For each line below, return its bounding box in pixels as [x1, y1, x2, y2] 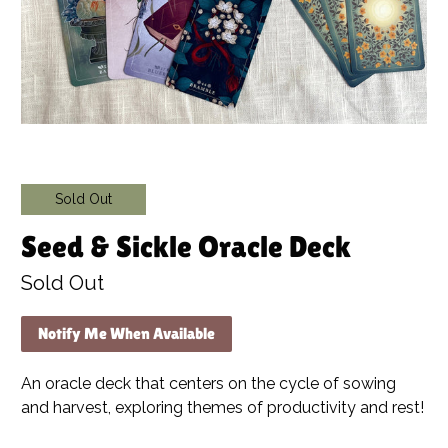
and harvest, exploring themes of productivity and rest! [21, 397, 425, 417]
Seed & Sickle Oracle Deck [21, 228, 352, 264]
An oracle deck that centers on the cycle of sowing [21, 373, 397, 393]
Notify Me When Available [38, 323, 216, 343]
